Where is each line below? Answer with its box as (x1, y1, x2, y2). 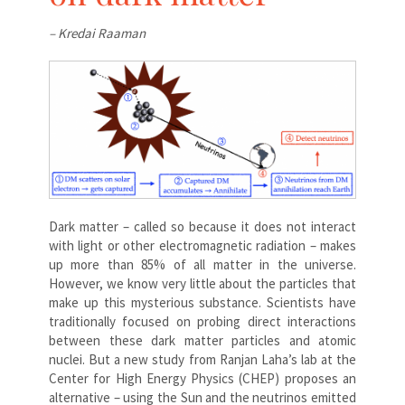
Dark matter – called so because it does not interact (49, 217, 356, 235)
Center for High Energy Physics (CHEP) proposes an (49, 369, 356, 387)
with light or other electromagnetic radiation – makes (49, 236, 356, 254)
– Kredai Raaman (49, 24, 146, 42)
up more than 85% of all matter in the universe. (49, 255, 356, 273)
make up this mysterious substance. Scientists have (49, 293, 356, 311)
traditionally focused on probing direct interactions (49, 312, 356, 330)
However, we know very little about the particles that (49, 274, 356, 292)
